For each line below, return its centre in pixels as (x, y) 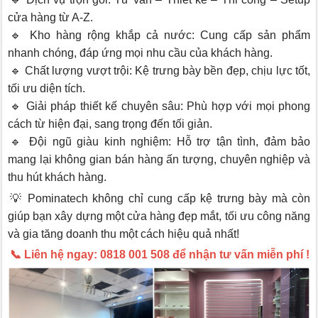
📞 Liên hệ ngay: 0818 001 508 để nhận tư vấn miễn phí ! (160, 255)
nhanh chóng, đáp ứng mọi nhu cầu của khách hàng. (140, 53)
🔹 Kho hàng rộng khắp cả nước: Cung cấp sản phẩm (160, 35)
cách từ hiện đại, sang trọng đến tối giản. (110, 124)
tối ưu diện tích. (46, 88)
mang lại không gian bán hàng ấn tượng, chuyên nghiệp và (159, 159)
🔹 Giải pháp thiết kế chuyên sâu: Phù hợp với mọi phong (160, 106)
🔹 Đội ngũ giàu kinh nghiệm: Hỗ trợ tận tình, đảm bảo (160, 141)
